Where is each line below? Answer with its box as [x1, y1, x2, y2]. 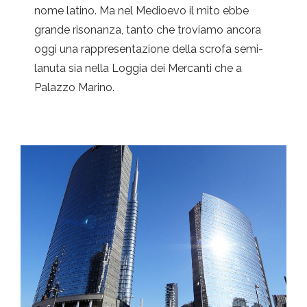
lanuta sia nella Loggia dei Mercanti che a [34, 62, 242, 75]
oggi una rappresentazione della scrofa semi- [34, 42, 263, 56]
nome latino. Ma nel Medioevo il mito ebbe [34, 4, 249, 18]
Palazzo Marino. [34, 81, 114, 95]
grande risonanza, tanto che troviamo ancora [34, 23, 261, 37]
